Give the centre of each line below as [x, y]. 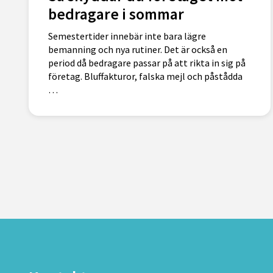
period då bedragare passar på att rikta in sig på [147, 63]
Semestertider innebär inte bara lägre [127, 36]
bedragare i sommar [116, 14]
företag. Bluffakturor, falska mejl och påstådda [145, 76]
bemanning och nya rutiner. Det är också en [138, 50]
